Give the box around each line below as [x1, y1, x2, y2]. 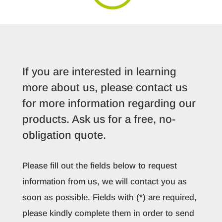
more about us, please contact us [22, 81, 187, 94]
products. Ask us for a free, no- [22, 113, 175, 125]
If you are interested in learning [22, 65, 176, 78]
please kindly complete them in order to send [22, 209, 194, 218]
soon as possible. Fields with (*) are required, [22, 193, 197, 202]
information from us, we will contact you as [22, 177, 187, 186]
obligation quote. [22, 129, 106, 141]
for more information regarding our [22, 97, 196, 110]
